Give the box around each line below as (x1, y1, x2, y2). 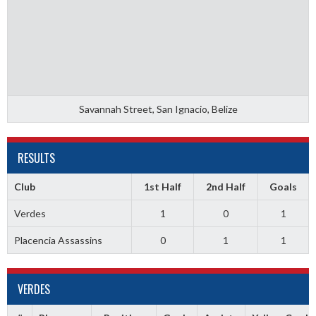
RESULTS (18, 150, 55, 166)
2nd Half (206, 181, 245, 193)
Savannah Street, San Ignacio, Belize (78, 103, 238, 115)
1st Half (144, 181, 181, 193)
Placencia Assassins (13, 234, 102, 246)
